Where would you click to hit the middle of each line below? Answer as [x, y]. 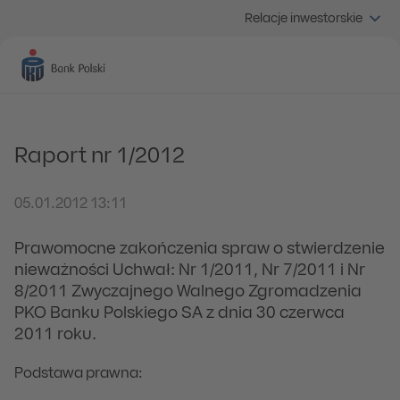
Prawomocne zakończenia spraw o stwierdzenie [200, 250]
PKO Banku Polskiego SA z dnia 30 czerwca [179, 314]
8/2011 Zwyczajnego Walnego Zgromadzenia [188, 292]
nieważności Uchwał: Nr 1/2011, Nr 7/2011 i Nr [190, 271]
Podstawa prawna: [79, 374]
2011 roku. [55, 335]
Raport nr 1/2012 [100, 157]
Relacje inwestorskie [304, 19]
